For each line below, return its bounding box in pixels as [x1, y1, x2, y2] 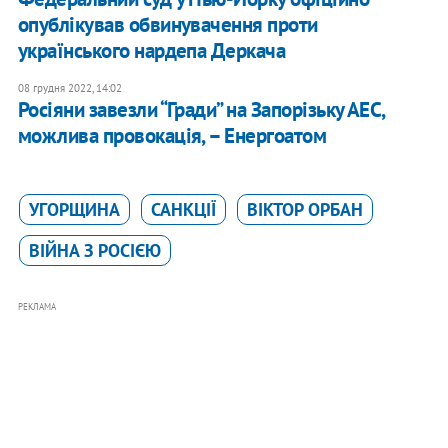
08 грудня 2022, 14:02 [17, 81, 122, 96]
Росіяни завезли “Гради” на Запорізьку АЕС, [17, 96, 385, 124]
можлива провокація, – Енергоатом [17, 122, 327, 150]
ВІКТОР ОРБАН [246, 198, 363, 222]
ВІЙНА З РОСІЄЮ [28, 239, 161, 263]
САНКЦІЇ [150, 198, 216, 222]
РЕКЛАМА [17, 301, 56, 313]
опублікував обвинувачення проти [17, 11, 318, 39]
